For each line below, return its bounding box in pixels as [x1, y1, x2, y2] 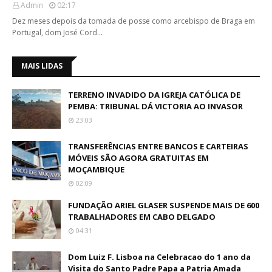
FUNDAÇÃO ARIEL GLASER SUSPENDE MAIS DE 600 [68, 200, 259, 211]
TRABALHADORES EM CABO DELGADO [68, 211, 216, 222]
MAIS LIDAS [21, 61, 63, 71]
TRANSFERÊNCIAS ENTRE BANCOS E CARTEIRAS [68, 141, 248, 152]
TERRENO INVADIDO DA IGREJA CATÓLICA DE [68, 89, 240, 100]
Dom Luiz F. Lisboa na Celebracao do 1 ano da [68, 251, 251, 262]
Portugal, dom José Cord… [12, 27, 103, 38]
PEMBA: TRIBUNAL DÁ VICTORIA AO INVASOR [68, 101, 243, 112]
